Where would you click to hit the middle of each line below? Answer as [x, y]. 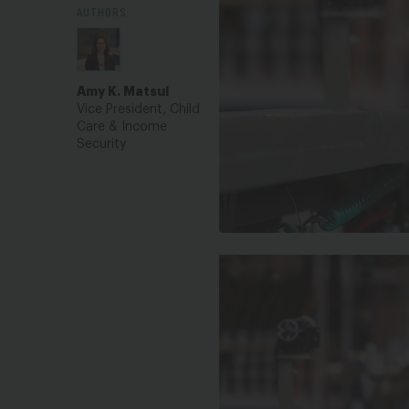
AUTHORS [102, 11]
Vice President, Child [138, 110]
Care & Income [122, 127]
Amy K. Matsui [123, 91]
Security [101, 144]
